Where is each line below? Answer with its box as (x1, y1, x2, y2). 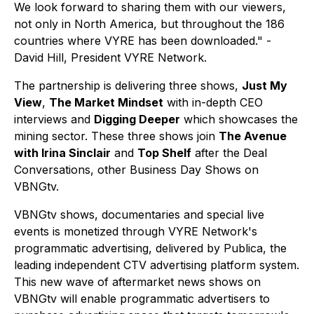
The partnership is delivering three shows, (14, 78, 242, 93)
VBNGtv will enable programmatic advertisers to (14, 292, 270, 306)
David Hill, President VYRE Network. (14, 50, 207, 65)
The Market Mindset (49, 95, 163, 110)
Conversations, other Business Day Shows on (14, 163, 259, 177)
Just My (242, 78, 287, 93)
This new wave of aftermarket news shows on (14, 275, 261, 289)
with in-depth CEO (163, 95, 263, 110)
